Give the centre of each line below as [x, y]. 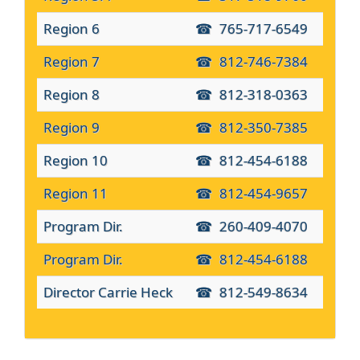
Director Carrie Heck [108, 292]
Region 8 [72, 95]
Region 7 [72, 62]
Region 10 [76, 161]
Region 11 [76, 194]
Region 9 [72, 128]
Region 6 [72, 29]
